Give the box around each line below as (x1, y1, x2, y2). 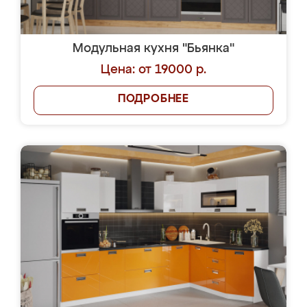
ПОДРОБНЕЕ (117, 94, 190, 105)
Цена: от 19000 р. (101, 64, 206, 76)
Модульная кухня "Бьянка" (73, 42, 234, 55)
